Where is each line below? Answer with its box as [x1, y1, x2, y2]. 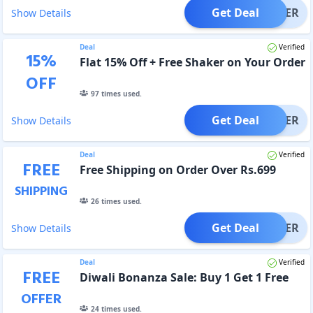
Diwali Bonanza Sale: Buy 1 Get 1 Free [79, 269, 289, 285]
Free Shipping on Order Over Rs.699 [79, 161, 276, 177]
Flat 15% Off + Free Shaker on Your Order [79, 54, 305, 70]
